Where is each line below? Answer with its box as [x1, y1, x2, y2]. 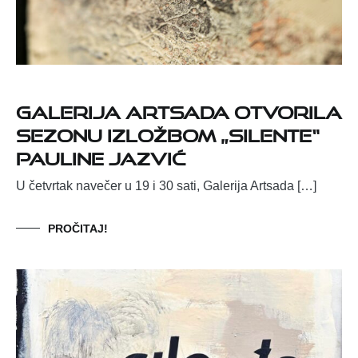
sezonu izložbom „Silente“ [16, 117, 320, 146]
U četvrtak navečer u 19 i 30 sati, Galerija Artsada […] [16, 178, 316, 193]
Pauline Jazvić [16, 141, 185, 169]
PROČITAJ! [48, 221, 108, 235]
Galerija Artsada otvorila [16, 94, 342, 123]
